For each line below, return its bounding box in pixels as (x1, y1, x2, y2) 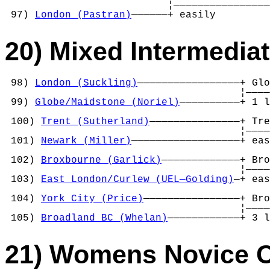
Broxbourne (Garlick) (41, 155, 162, 166)
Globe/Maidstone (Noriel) (35, 97, 180, 108)
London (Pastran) (35, 10, 131, 21)
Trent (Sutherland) (41, 116, 149, 128)
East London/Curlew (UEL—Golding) (41, 174, 234, 186)
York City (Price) (41, 193, 143, 205)
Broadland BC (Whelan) (41, 213, 168, 224)
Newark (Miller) (41, 136, 131, 147)
